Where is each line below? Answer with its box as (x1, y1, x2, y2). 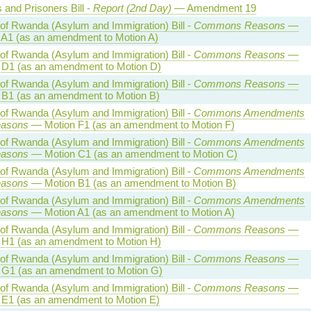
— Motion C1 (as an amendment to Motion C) (28, 147, 237, 160)
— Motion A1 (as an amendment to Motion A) (28, 205, 235, 218)
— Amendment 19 (171, 1, 256, 14)
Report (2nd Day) (92, 1, 171, 14)
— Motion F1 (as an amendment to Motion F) (28, 118, 235, 131)
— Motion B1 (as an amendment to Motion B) (28, 176, 236, 189)
